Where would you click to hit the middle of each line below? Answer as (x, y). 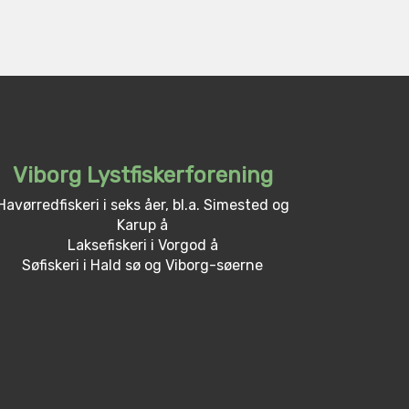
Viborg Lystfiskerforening (142, 175)
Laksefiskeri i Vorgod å (142, 245)
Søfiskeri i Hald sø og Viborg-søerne (142, 265)
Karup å (142, 225)
